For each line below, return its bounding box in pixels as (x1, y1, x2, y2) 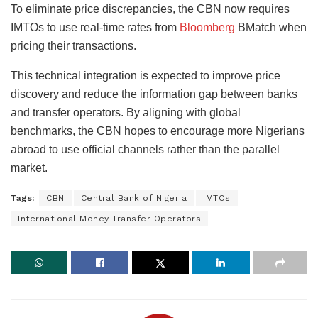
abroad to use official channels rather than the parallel (11, 143, 280, 155)
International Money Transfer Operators (18, 213, 201, 224)
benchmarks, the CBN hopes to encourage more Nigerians (11, 124, 305, 137)
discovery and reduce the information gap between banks (11, 87, 297, 100)
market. (11, 161, 48, 174)
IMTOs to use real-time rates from (11, 21, 180, 33)
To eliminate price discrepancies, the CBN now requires (11, 2, 290, 15)
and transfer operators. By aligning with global (11, 106, 241, 119)
